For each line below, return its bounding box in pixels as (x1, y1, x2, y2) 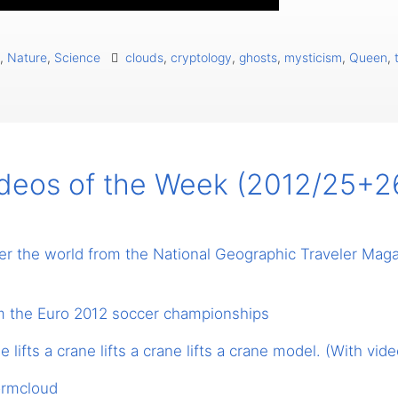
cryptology (171, 50, 232, 66)
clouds (125, 50, 163, 66)
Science (54, 50, 100, 66)
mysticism (284, 50, 342, 66)
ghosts (239, 50, 277, 66)
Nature (7, 50, 47, 66)
